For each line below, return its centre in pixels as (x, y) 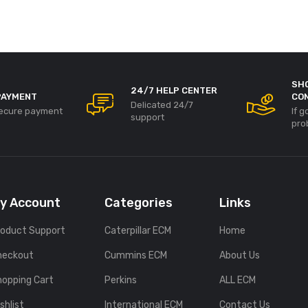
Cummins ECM (136, 255)
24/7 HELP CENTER (174, 90)
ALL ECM (237, 280)
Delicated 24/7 (162, 105)
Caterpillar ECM (138, 231)
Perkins (121, 280)
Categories (139, 203)
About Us (239, 255)
